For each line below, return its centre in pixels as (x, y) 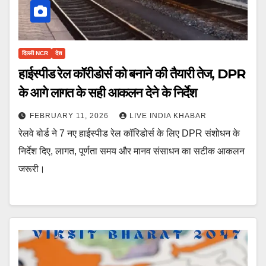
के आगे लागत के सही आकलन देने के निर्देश (108, 93)
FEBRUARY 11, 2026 (70, 115)
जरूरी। (32, 169)
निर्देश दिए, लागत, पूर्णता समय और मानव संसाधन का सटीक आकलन (132, 151)
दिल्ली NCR (35, 53)
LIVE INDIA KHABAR (168, 115)
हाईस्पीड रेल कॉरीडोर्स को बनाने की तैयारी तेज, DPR (132, 74)
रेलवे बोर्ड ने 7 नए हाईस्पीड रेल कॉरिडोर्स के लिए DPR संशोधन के (129, 133)
